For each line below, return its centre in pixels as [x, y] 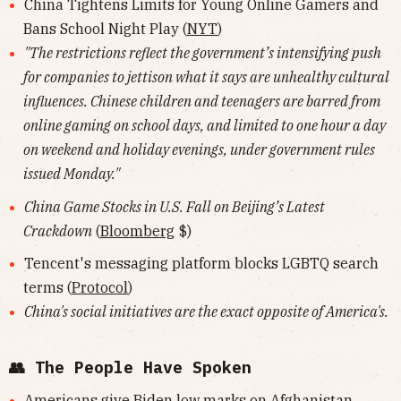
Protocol [100, 288]
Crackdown [58, 230]
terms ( [47, 288]
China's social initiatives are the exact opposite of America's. [206, 312]
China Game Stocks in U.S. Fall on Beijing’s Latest [174, 206]
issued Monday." [72, 174]
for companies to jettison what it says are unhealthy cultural [206, 77]
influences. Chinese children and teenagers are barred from [202, 102]
